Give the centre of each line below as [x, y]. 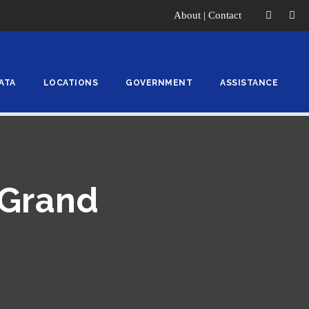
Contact [225, 15]
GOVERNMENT [159, 83]
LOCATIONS [70, 83]
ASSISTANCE [249, 83]
